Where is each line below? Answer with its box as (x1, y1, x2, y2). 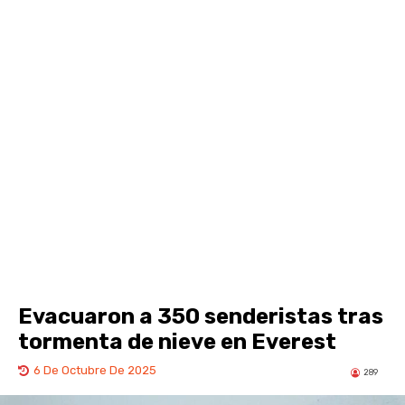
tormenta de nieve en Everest (18, 329, 336, 355)
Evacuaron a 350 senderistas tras (18, 304, 383, 330)
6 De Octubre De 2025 (33, 363, 156, 378)
